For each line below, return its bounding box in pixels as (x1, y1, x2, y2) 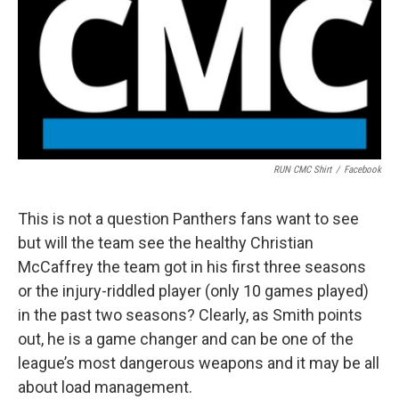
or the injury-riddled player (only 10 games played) (18, 281, 369, 301)
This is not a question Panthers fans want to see (18, 209, 359, 229)
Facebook (344, 164, 381, 176)
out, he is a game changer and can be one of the (18, 330, 354, 349)
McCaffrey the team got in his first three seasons (18, 257, 366, 277)
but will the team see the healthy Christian (18, 233, 313, 253)
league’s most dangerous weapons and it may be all (18, 354, 379, 373)
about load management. (18, 378, 192, 397)
